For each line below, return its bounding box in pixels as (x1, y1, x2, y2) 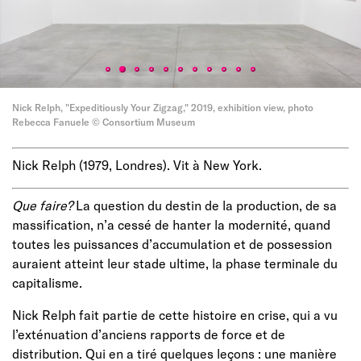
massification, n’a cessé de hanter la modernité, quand (12, 216, 330, 232)
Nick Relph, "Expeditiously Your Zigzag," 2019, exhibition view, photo (12, 101, 313, 113)
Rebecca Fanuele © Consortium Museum (12, 115, 195, 127)
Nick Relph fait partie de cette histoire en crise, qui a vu (12, 306, 338, 322)
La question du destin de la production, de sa (73, 197, 337, 213)
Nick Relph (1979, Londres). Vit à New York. (12, 156, 262, 172)
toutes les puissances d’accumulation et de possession (12, 235, 332, 251)
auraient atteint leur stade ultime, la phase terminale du (12, 255, 338, 271)
